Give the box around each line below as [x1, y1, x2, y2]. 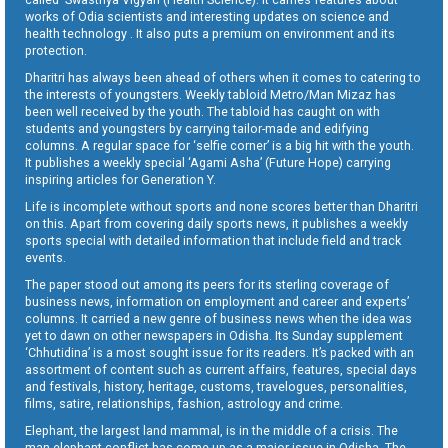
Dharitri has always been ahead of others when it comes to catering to [25, 69, 421, 85]
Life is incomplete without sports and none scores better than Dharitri [25, 198, 418, 214]
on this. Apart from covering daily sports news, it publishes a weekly [25, 215, 408, 231]
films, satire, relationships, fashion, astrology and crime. [25, 395, 343, 411]
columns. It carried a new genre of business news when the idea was [25, 310, 412, 326]
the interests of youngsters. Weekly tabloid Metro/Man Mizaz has [25, 86, 396, 102]
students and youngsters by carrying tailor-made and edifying [25, 120, 369, 136]
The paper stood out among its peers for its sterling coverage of [25, 276, 389, 292]
